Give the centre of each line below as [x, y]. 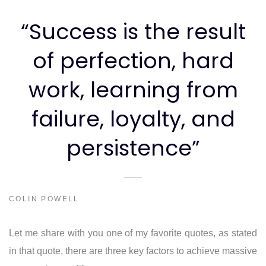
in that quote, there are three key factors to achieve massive [133, 251]
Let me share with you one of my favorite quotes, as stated [133, 233]
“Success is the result [133, 32]
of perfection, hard [133, 61]
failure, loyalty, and [133, 119]
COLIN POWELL [44, 199]
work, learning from [133, 90]
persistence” [133, 148]
